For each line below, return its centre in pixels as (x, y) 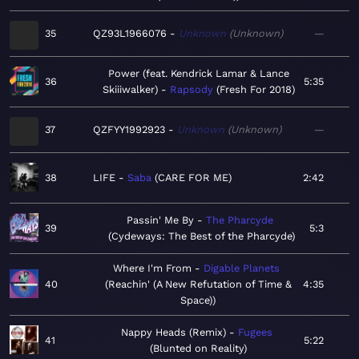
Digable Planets (242, 268)
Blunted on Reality (198, 349)
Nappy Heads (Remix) (173, 333)
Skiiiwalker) (130, 90)
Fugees (255, 333)
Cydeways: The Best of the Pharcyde (201, 236)
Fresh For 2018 (255, 90)
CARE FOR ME (193, 178)
